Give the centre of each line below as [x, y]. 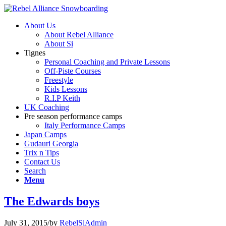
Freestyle [59, 80]
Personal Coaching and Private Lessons [107, 62]
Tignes [35, 53]
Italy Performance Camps [85, 125]
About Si [59, 44]
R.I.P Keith [62, 98]
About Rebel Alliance [79, 35]
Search [35, 171]
